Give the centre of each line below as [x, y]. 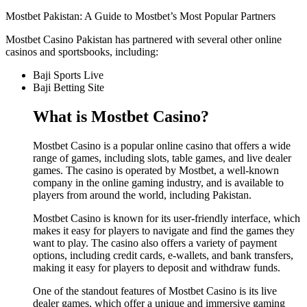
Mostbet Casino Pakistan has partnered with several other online [144, 40]
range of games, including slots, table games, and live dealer [162, 158]
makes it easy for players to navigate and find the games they [164, 231]
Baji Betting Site [69, 88]
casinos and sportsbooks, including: [82, 52]
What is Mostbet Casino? [121, 117]
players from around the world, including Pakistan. [142, 195]
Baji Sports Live [68, 75]
